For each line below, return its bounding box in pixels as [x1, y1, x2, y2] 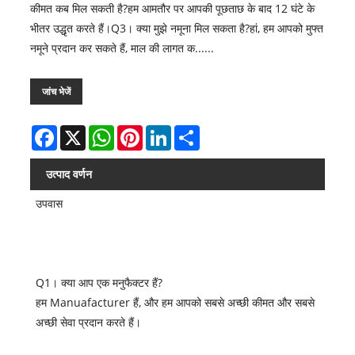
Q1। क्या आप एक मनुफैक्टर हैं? [36, 274, 163, 290]
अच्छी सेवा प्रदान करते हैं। [36, 314, 142, 330]
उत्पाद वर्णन [45, 166, 92, 182]
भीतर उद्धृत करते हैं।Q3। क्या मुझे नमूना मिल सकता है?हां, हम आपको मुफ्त [29, 21, 323, 36]
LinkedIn [170, 124, 216, 139]
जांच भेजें [41, 85, 71, 99]
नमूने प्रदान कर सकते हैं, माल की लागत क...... [29, 40, 214, 56]
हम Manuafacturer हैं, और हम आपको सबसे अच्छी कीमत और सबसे [36, 294, 315, 310]
